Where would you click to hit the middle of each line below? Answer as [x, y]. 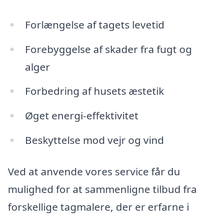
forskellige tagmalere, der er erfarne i [98, 206]
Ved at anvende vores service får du [94, 171]
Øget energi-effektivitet [82, 116]
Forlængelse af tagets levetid [95, 24]
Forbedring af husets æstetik [94, 91]
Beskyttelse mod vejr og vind [94, 140]
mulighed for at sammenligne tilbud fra [102, 189]
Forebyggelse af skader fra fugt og [108, 49]
